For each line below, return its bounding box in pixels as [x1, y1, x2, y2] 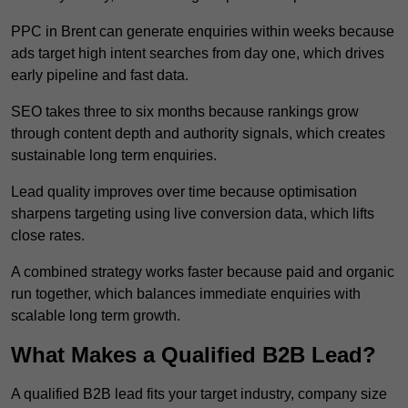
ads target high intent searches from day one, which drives [11, 46, 384, 62]
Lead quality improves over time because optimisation [11, 184, 357, 200]
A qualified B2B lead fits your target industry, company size [11, 386, 387, 403]
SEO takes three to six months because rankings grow [11, 104, 359, 120]
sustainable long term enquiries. [11, 148, 217, 164]
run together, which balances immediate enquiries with [11, 286, 361, 302]
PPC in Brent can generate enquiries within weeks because [11, 24, 394, 40]
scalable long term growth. [11, 308, 180, 324]
